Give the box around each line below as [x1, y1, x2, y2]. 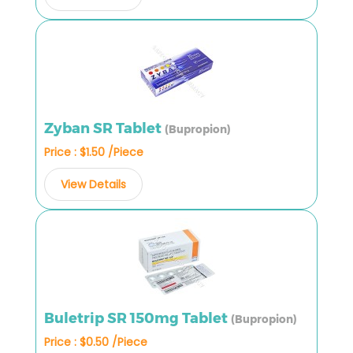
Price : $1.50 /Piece [44, 143, 143, 160]
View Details [61, 176, 126, 192]
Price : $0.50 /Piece [44, 333, 147, 350]
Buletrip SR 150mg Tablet [44, 309, 231, 327]
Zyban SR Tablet [44, 119, 165, 137]
